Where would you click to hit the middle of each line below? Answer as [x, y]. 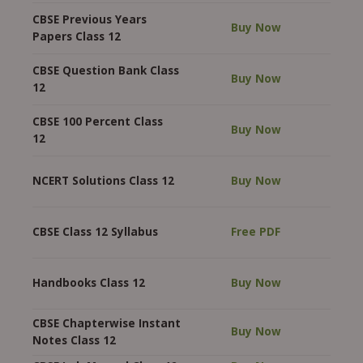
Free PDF [256, 231]
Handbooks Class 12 [90, 282]
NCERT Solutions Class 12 [105, 180]
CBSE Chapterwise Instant [107, 323]
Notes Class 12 [76, 340]
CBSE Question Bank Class [106, 70]
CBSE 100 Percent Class [98, 121]
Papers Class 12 [78, 36]
